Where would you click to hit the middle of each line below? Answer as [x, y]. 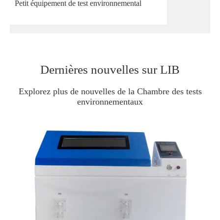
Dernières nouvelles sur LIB [110, 70]
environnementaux [110, 102]
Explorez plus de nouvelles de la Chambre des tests [110, 92]
